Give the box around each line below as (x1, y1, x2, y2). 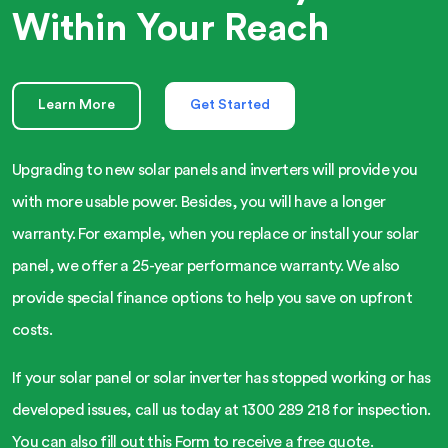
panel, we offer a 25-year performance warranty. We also (12, 257, 400, 274)
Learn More (38, 98, 115, 113)
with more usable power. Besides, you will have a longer (12, 193, 386, 210)
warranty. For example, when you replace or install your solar (12, 225, 419, 242)
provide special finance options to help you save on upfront (12, 289, 413, 306)
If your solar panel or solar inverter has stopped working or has (12, 369, 431, 386)
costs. (12, 321, 53, 338)
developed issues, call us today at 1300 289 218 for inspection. (12, 401, 431, 418)
